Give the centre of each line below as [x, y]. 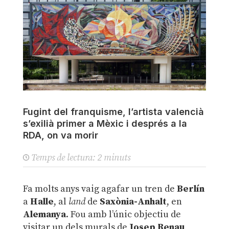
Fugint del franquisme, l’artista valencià [113, 112]
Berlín [190, 189]
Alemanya [44, 215]
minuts [117, 158]
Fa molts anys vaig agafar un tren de [100, 189]
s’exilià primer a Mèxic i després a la [105, 124]
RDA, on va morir [60, 135]
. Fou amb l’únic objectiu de [123, 215]
